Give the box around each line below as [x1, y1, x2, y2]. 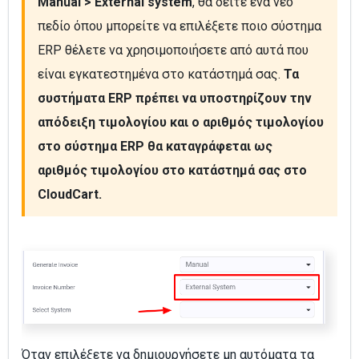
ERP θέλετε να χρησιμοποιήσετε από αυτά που [38, 42, 309, 58]
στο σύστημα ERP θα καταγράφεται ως [38, 138, 272, 154]
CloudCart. [38, 186, 102, 202]
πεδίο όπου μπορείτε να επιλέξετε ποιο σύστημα [38, 18, 321, 34]
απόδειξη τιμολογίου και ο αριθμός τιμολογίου [38, 114, 324, 130]
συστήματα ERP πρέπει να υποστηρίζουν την [38, 90, 312, 106]
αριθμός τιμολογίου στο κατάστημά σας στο [38, 162, 307, 178]
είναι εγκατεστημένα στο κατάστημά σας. [38, 66, 284, 82]
